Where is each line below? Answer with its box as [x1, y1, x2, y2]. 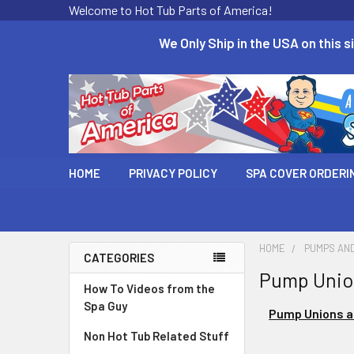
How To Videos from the [84, 281, 215, 296]
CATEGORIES [84, 250, 154, 265]
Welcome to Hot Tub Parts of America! [69, 2, 273, 18]
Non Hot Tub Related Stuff [84, 329, 229, 344]
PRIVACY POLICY [129, 166, 217, 181]
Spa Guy [84, 299, 127, 314]
